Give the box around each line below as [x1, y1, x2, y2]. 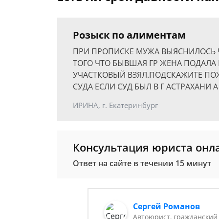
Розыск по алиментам [73, 28, 186, 42]
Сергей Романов [133, 201, 200, 212]
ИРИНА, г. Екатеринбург [73, 100, 158, 110]
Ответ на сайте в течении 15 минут [73, 158, 211, 169]
